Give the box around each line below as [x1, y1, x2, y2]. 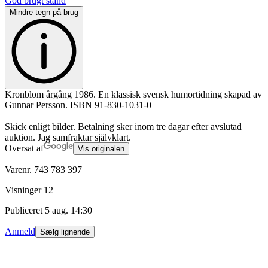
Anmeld [5, 226, 35, 237]
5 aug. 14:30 [45, 205, 92, 216]
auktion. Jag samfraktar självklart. [5, 132, 131, 143]
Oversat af [5, 143, 44, 154]
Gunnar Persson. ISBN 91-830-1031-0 [5, 100, 151, 111]
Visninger [5, 185, 41, 196]
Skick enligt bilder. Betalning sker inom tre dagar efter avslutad [5, 121, 242, 132]
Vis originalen [78, 144, 124, 154]
